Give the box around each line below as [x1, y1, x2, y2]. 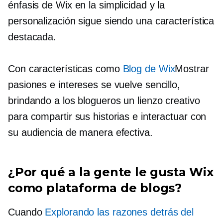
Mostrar [175, 63, 209, 74]
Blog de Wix [122, 63, 175, 74]
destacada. [8, 31, 57, 42]
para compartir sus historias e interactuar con [8, 111, 207, 122]
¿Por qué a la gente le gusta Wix [8, 164, 214, 179]
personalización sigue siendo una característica [8, 15, 215, 26]
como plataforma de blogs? [8, 180, 182, 195]
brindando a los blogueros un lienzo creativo [8, 95, 200, 106]
